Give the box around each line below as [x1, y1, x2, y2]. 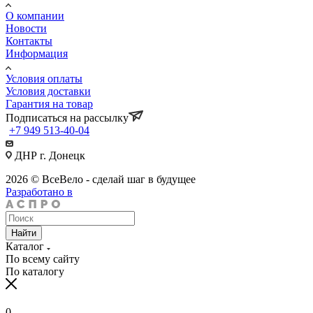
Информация [6, 47, 68, 59]
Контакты [6, 34, 52, 47]
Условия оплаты [6, 72, 82, 85]
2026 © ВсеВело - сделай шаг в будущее [6, 173, 196, 185]
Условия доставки [6, 85, 91, 97]
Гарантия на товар [6, 97, 93, 110]
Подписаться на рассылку [6, 111, 129, 124]
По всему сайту [6, 252, 80, 265]
